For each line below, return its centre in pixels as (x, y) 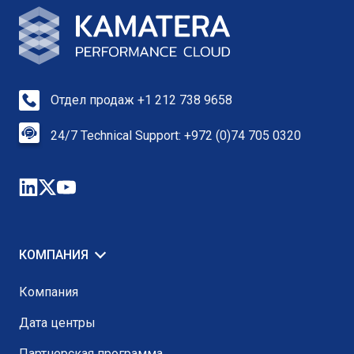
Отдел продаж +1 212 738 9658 (141, 100)
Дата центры (57, 323)
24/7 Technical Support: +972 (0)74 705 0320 (176, 136)
